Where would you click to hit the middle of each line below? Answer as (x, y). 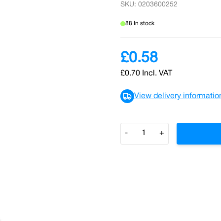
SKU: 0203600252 (149, 5)
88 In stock (140, 23)
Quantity (135, 129)
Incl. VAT (157, 74)
